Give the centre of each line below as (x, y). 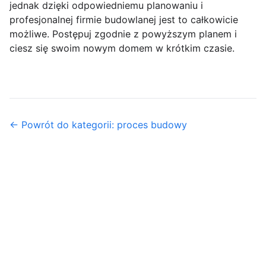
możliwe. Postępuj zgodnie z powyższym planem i (123, 34)
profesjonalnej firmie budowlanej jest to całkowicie (124, 19)
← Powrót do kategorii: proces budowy (98, 124)
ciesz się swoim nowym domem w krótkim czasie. (122, 48)
